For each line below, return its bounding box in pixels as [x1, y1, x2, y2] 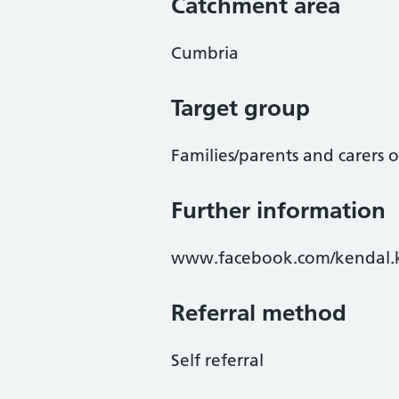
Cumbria [171, 43, 239, 63]
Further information [171, 196, 386, 224]
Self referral [171, 350, 264, 370]
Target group [171, 94, 310, 122]
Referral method [171, 298, 346, 327]
